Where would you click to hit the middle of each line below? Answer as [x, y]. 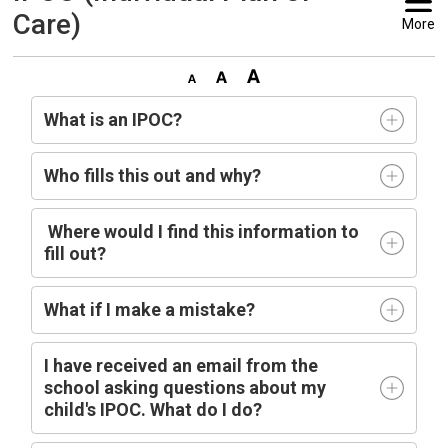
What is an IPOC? [115, 119]
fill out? [75, 253]
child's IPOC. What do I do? [153, 409]
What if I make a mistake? [150, 309]
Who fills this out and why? [153, 175]
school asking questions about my [185, 387]
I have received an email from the [181, 365]
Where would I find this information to [202, 231]
